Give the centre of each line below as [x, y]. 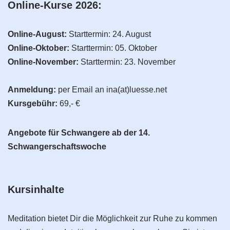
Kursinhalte [36, 189]
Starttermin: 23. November [127, 62]
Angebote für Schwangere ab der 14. [79, 133]
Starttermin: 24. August [109, 34]
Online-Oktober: [39, 48]
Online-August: [37, 34]
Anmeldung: [32, 90]
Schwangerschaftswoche [57, 147]
